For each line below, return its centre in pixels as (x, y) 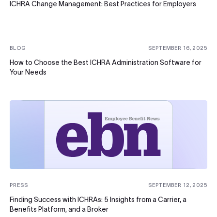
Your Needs (28, 72)
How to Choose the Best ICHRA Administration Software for (106, 62)
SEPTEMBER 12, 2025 (178, 185)
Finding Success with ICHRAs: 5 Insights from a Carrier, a (98, 199)
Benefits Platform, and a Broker (59, 209)
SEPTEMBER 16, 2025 (178, 48)
